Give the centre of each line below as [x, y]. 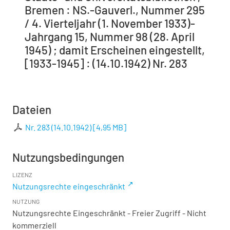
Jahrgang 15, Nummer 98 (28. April [110, 37]
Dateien [32, 110]
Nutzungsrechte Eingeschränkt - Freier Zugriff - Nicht [109, 213]
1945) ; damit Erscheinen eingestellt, [115, 50]
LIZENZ [22, 175]
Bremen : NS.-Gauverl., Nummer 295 [115, 10]
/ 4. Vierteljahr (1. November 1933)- [110, 23]
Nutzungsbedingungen [68, 157]
